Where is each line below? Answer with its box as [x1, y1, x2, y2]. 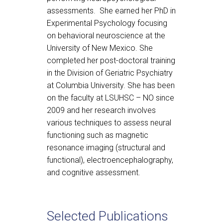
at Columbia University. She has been [47, 81, 175, 90]
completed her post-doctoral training [47, 56, 175, 65]
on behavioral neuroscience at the [47, 31, 165, 40]
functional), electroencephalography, [47, 155, 173, 165]
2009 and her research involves [47, 106, 156, 115]
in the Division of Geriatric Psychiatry [47, 68, 173, 78]
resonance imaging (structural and [47, 143, 165, 152]
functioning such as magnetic [47, 130, 148, 140]
